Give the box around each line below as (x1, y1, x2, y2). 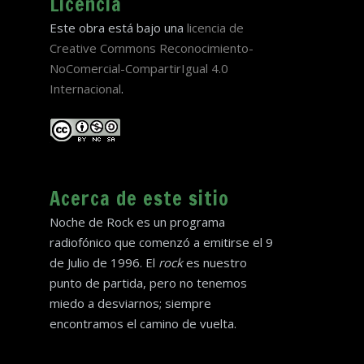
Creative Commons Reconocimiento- (50, 40, 253, 56)
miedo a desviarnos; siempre (50, 294, 211, 311)
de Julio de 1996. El (50, 253, 158, 271)
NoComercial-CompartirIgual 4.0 (50, 60, 228, 76)
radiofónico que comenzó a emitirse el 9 (50, 233, 273, 250)
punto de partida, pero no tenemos (50, 274, 247, 291)
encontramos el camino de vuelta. (50, 314, 236, 331)
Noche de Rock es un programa (50, 213, 225, 230)
